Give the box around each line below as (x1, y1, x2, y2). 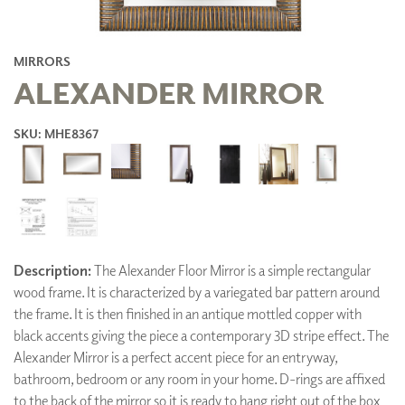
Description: (14, 261, 91, 280)
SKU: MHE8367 (14, 125, 99, 141)
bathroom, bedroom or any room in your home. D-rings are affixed (14, 370, 385, 389)
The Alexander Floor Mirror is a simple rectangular (91, 261, 371, 280)
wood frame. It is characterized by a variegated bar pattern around (14, 283, 380, 302)
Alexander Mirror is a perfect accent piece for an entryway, (14, 348, 337, 367)
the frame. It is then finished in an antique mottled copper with (14, 305, 362, 324)
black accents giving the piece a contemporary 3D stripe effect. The (14, 326, 389, 345)
